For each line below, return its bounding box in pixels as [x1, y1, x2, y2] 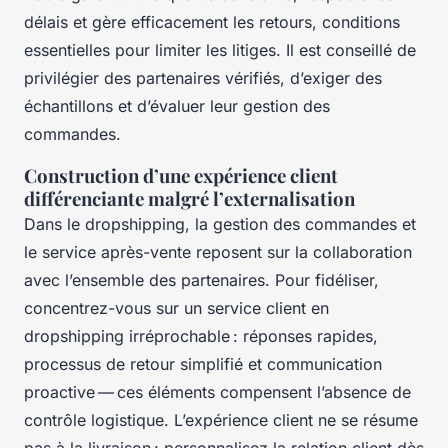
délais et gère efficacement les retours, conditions [24, 11, 400, 32]
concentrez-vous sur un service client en [24, 297, 329, 318]
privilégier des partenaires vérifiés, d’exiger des [24, 67, 382, 88]
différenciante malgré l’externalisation [24, 185, 355, 211]
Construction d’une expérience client [24, 162, 338, 188]
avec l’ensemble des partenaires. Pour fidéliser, [24, 269, 379, 290]
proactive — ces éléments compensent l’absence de [24, 381, 411, 402]
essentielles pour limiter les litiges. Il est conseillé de [24, 39, 416, 60]
